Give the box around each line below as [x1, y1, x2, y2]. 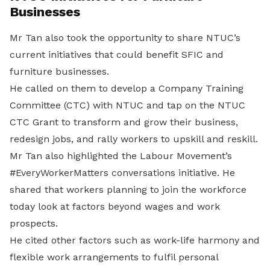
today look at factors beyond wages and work [10, 201, 220, 212]
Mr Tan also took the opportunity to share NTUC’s [10, 32, 240, 43]
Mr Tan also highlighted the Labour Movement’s [10, 150, 232, 162]
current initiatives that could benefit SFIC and [10, 49, 224, 60]
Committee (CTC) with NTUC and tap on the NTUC [10, 99, 245, 111]
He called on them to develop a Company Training [10, 83, 243, 94]
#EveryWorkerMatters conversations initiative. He [10, 167, 235, 178]
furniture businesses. [10, 66, 109, 77]
